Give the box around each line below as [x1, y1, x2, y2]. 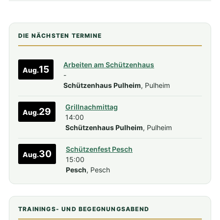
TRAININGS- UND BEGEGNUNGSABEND [18, 205, 149, 213]
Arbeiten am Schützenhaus [63, 60, 154, 69]
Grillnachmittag [65, 103, 118, 111]
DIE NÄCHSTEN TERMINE [18, 32, 102, 40]
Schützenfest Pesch [66, 145, 133, 154]
